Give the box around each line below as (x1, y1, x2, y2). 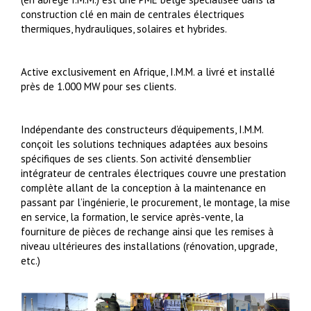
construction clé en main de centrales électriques (21, 8, 244, 22)
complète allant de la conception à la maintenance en (21, 181, 266, 195)
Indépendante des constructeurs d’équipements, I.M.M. (21, 123, 263, 137)
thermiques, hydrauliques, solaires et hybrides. (21, 22, 227, 36)
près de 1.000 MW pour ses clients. (21, 80, 176, 94)
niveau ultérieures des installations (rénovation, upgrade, (21, 239, 276, 253)
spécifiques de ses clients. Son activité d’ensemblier (21, 152, 251, 166)
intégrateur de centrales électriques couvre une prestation (21, 167, 286, 180)
